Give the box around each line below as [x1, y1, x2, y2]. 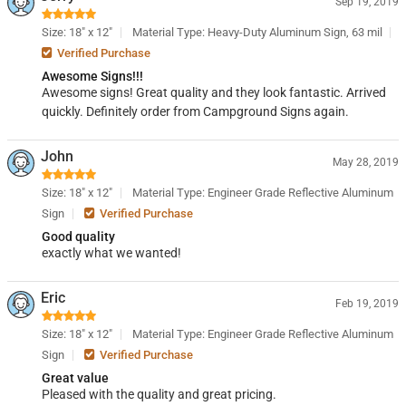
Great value [42, 371, 109, 385]
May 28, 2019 [333, 156, 399, 169]
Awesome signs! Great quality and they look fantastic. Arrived [42, 85, 386, 100]
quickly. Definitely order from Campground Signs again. [42, 104, 349, 119]
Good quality [42, 229, 115, 244]
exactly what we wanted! [42, 246, 181, 260]
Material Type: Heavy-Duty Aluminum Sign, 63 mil [131, 25, 382, 39]
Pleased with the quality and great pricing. [42, 387, 276, 401]
